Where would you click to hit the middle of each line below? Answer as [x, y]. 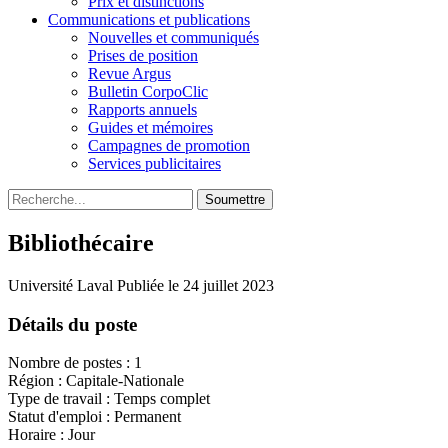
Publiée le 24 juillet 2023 [195, 285]
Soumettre [235, 199]
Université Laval [60, 285]
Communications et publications [149, 19]
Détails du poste [72, 324]
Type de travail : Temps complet [109, 399]
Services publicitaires [154, 163]
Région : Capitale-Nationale [96, 381]
